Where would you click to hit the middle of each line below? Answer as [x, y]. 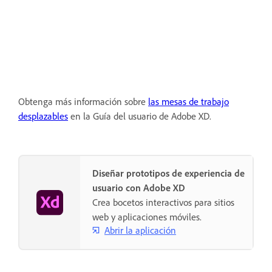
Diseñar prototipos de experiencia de [168, 173]
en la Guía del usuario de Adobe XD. [140, 116]
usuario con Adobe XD [139, 188]
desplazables [43, 116]
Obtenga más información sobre [83, 102]
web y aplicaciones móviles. [147, 217]
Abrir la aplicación [140, 230]
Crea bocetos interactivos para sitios [163, 202]
